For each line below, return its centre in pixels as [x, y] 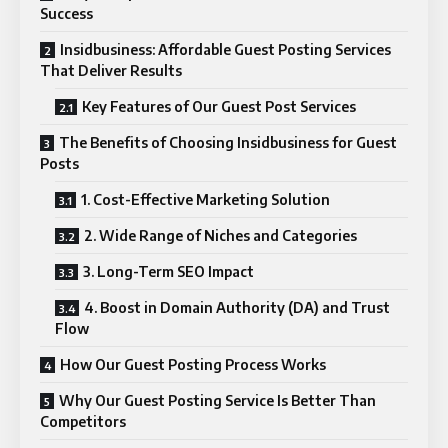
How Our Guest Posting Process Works [193, 364]
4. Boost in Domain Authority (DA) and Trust [237, 307]
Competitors [83, 421]
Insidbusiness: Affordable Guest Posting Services [225, 49]
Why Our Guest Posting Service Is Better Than [217, 400]
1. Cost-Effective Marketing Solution [205, 199]
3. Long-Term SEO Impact [168, 271]
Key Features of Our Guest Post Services [219, 106]
